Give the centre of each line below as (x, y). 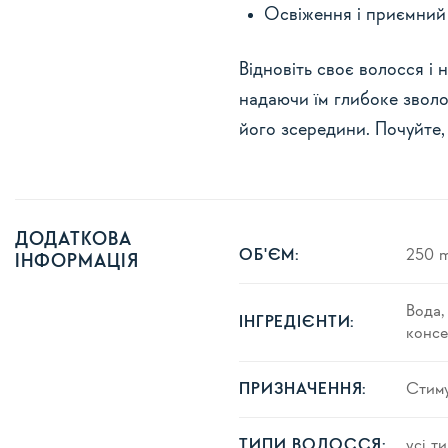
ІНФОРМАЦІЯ (77, 262)
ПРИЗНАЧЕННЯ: (303, 390)
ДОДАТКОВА (73, 240)
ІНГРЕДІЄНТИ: (297, 323)
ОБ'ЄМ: (270, 256)
